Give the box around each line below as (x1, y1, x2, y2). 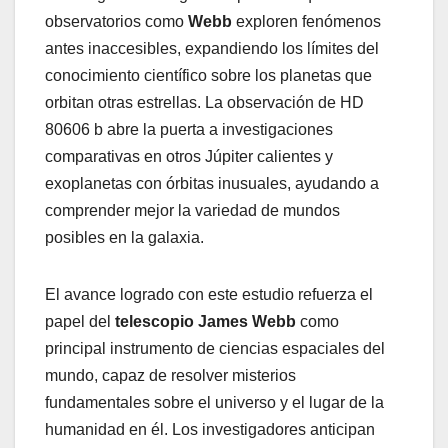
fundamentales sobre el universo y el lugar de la (45, 393, 384, 411)
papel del (45, 312, 115, 330)
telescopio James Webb (115, 312, 296, 330)
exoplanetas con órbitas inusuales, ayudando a (45, 174, 379, 192)
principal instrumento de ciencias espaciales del (45, 339, 385, 357)
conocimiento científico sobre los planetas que (45, 66, 372, 84)
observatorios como (45, 12, 188, 30)
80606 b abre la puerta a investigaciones (45, 120, 333, 138)
